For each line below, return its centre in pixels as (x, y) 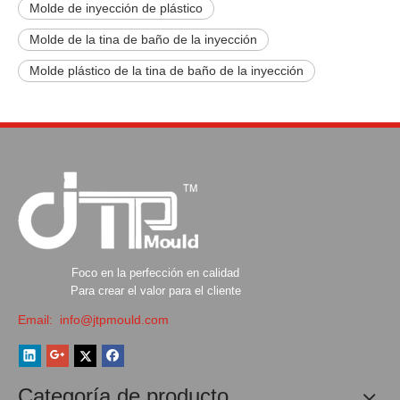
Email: (37, 320)
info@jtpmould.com (112, 320)
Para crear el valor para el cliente (155, 291)
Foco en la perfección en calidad (155, 273)
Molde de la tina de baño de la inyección (143, 40)
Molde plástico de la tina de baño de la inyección (167, 71)
